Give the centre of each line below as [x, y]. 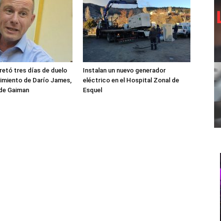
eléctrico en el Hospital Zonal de [131, 80]
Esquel [92, 90]
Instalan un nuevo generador [124, 70]
